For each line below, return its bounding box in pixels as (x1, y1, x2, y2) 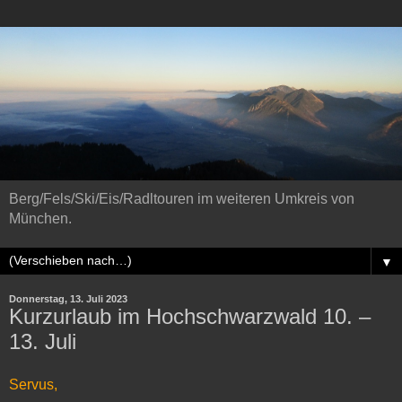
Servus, (9, 376, 57, 392)
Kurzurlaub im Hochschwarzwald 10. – (9, 303, 371, 328)
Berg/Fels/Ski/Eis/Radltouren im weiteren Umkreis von (9, 190, 354, 206)
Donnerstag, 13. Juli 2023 (9, 293, 127, 304)
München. (9, 210, 72, 226)
